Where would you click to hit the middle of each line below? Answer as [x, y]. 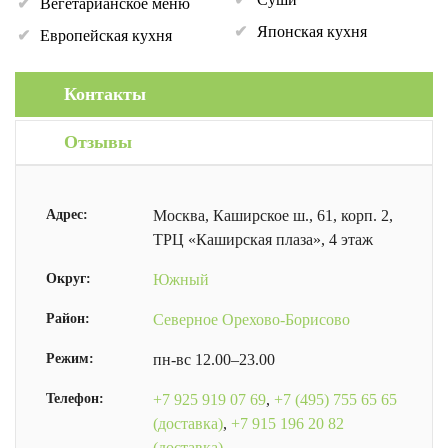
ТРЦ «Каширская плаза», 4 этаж [262, 239]
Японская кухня [312, 31]
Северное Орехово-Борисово [251, 319]
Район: [68, 318]
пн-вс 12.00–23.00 [213, 359]
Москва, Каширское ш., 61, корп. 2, [272, 215]
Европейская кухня [106, 35]
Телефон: [75, 398]
